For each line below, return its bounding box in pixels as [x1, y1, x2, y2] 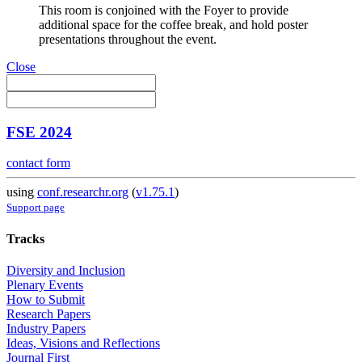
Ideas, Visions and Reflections [6, 335, 160, 350]
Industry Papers [6, 321, 86, 335]
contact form [6, 156, 70, 170]
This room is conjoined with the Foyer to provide [39, 2, 288, 17]
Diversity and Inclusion [6, 263, 125, 277]
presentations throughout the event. [39, 32, 217, 46]
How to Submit [6, 292, 85, 306]
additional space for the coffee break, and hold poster [39, 17, 308, 32]
